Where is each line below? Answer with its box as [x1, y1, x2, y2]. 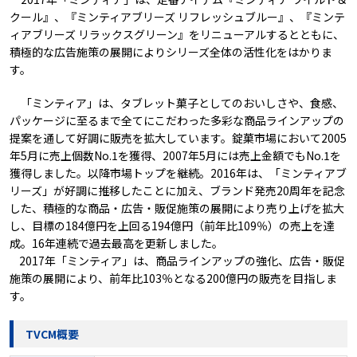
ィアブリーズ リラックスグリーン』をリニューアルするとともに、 [9, 26, 344, 43]
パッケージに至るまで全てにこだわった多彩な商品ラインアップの [9, 112, 344, 129]
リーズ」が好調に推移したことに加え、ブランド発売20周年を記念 [9, 182, 345, 199]
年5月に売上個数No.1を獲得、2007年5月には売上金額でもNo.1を [9, 147, 341, 164]
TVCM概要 [25, 326, 79, 343]
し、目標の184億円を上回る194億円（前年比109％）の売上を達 [9, 218, 335, 234]
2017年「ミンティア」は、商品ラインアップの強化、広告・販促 [9, 253, 345, 269]
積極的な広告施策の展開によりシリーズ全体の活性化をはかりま [9, 44, 332, 61]
